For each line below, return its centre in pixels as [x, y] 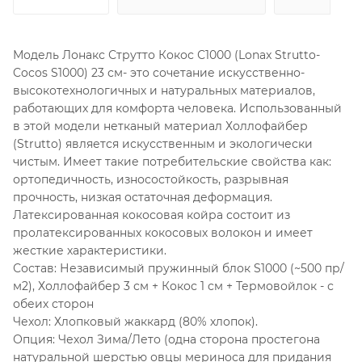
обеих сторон [53, 303]
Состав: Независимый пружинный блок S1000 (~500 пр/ [179, 268]
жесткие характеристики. [90, 250]
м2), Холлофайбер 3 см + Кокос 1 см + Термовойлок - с [173, 286]
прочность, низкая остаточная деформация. [143, 197]
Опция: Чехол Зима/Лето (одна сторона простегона [166, 339]
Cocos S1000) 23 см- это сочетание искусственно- [159, 72]
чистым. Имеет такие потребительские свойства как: [172, 161]
